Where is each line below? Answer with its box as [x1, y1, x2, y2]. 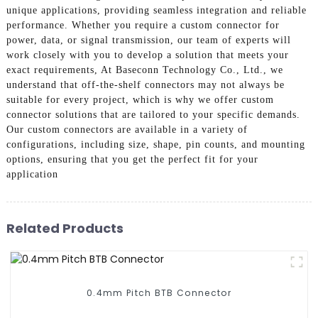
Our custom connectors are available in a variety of [6, 124, 248, 136]
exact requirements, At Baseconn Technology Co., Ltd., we [6, 65, 283, 76]
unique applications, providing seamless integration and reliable [6, 5, 307, 16]
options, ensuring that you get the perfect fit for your [6, 154, 258, 165]
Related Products [6, 219, 124, 237]
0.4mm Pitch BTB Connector [86, 287, 231, 300]
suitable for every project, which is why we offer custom [6, 94, 274, 106]
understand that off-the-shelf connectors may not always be [6, 79, 285, 91]
